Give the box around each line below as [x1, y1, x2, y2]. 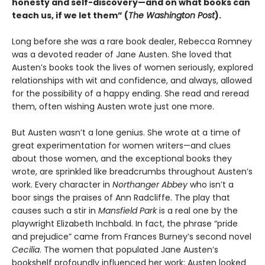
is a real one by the [157, 205, 238, 217]
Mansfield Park [98, 205, 157, 217]
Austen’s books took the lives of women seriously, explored [12, 62, 253, 74]
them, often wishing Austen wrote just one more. [12, 101, 214, 113]
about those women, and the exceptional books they [12, 153, 232, 165]
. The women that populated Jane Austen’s [40, 244, 218, 256]
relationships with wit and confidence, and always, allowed [12, 75, 252, 87]
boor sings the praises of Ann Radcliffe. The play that [12, 192, 230, 204]
